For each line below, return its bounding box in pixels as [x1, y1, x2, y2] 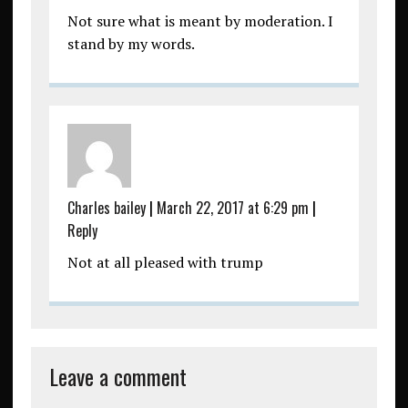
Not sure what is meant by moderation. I [66, 11, 333, 32]
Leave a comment [48, 360, 187, 393]
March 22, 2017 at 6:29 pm [156, 197, 309, 219]
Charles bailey [66, 197, 146, 219]
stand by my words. [66, 34, 195, 55]
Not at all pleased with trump [66, 252, 263, 273]
